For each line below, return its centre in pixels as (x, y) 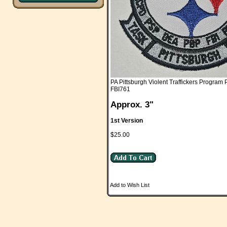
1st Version (127, 120)
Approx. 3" (132, 104)
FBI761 (120, 89)
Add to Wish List (130, 185)
